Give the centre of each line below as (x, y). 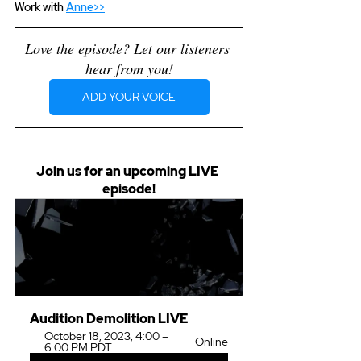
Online (212, 342)
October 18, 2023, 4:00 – (108, 336)
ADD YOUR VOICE (129, 97)
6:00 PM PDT (78, 348)
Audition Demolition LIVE (109, 319)
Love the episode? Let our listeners (129, 49)
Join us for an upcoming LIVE (129, 172)
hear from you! (129, 69)
